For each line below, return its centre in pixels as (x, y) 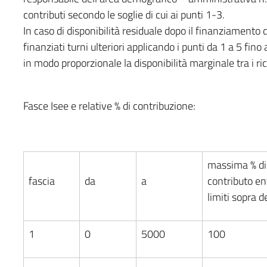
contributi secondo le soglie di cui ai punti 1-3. (124, 14)
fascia (41, 181)
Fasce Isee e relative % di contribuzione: (109, 105)
